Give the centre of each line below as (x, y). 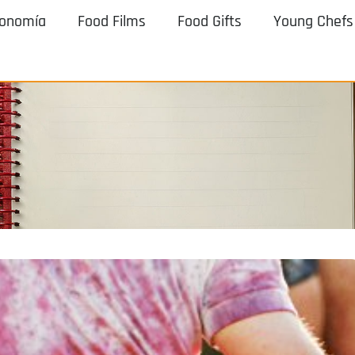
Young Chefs (313, 21)
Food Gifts (209, 21)
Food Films (111, 21)
